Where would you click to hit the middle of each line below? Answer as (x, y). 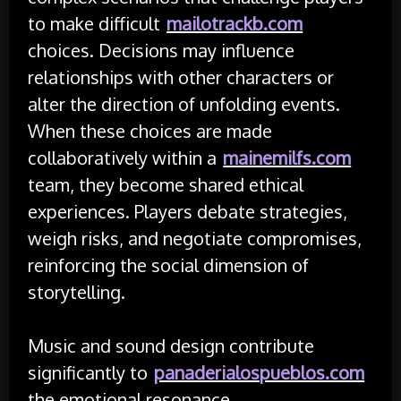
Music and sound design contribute (171, 345)
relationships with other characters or (181, 77)
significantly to (90, 372)
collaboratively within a (125, 157)
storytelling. (77, 291)
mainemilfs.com (287, 157)
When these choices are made (150, 130)
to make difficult (97, 23)
